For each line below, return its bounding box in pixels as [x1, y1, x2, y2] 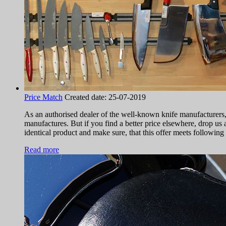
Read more [24, 145, 59, 154]
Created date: [65, 93, 108, 102]
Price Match [24, 93, 63, 102]
